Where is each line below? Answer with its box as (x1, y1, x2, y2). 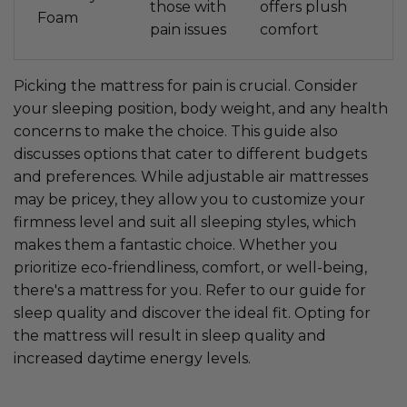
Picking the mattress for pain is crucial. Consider (14, 77, 358, 95)
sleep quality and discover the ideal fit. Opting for (14, 304, 371, 323)
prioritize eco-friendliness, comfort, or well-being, (14, 259, 367, 277)
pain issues (150, 21, 226, 39)
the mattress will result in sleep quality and (14, 327, 326, 345)
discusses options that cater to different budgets (14, 145, 367, 164)
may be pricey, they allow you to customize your (14, 191, 365, 209)
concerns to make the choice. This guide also (14, 123, 338, 141)
